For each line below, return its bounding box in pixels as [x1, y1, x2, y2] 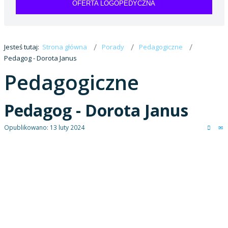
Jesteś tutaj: [4, 42, 42, 51]
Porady [101, 42, 124, 51]
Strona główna [42, 42, 87, 51]
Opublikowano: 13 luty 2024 [4, 123, 84, 132]
